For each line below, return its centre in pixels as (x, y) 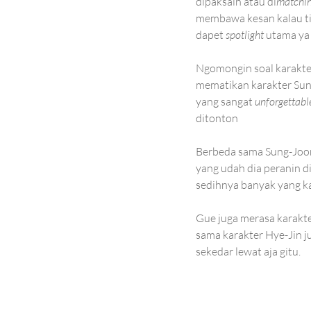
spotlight (245, 34)
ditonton (217, 118)
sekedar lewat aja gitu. (248, 251)
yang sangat (225, 101)
